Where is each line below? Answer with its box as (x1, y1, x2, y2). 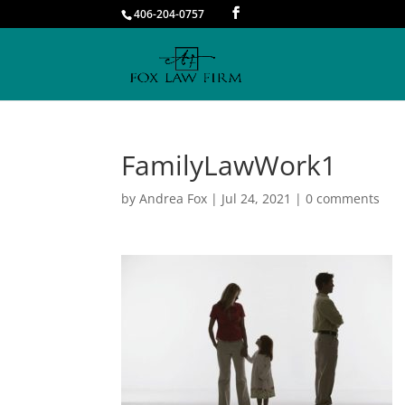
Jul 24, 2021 (221, 190, 292, 207)
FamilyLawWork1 (121, 146, 337, 184)
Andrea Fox (139, 190, 208, 207)
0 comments (306, 190, 381, 207)
